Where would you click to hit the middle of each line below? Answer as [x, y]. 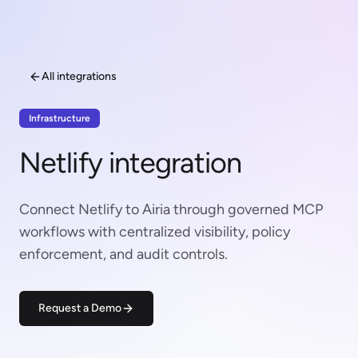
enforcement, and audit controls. [123, 254]
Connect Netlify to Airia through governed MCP [171, 209]
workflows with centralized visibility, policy [155, 232]
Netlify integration [130, 163]
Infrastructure [60, 118]
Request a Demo [80, 308]
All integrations [79, 76]
